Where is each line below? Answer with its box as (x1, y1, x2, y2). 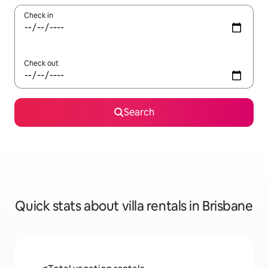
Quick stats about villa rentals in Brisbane (15, 197, 253, 215)
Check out (24, 59, 59, 68)
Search (123, 106, 154, 118)
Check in (24, 11, 53, 20)
